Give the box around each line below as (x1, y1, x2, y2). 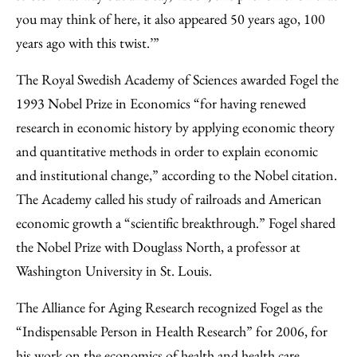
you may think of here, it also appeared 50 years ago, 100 (16, 10, 325, 28)
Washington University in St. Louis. (16, 261, 212, 280)
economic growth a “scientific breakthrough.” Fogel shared (16, 214, 335, 232)
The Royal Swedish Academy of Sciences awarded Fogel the (16, 70, 339, 88)
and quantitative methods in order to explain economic (16, 142, 318, 160)
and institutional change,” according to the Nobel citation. (16, 166, 337, 184)
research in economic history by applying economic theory (16, 118, 335, 136)
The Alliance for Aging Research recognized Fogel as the (16, 298, 323, 316)
